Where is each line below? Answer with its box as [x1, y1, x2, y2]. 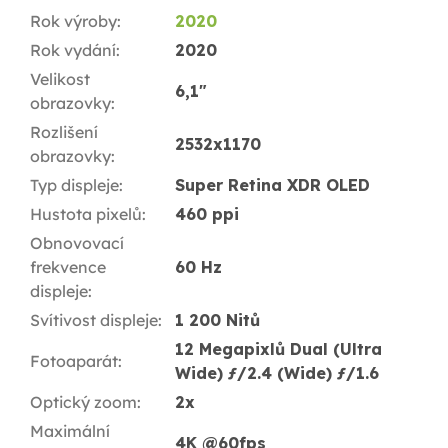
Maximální [30, 420, 110, 441]
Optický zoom [30, 391, 137, 412]
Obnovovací [30, 232, 124, 253]
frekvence [30, 256, 106, 277]
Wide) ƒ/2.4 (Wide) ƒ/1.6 [175, 362, 379, 383]
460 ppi [175, 203, 239, 224]
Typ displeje [30, 174, 119, 195]
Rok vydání [30, 39, 116, 60]
